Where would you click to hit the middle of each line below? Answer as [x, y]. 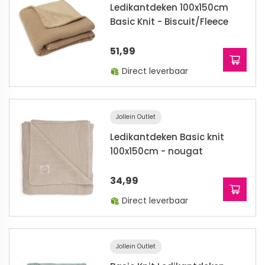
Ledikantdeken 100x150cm [169, 7]
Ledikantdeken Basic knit [167, 137]
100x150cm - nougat [156, 151]
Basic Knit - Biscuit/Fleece [169, 22]
